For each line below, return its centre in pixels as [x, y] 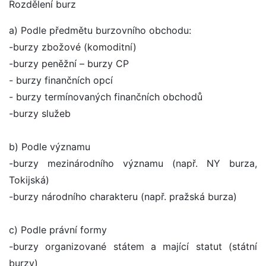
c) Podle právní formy [58, 230]
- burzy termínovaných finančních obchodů [106, 97]
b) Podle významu [50, 147]
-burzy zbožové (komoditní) [73, 47]
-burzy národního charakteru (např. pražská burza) [123, 197]
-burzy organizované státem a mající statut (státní [133, 247]
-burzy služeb [40, 114]
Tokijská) [29, 180]
